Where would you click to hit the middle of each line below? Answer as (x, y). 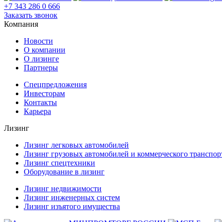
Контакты (40, 102)
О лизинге (41, 58)
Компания (21, 24)
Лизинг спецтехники (59, 163)
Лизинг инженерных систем (72, 197)
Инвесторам (44, 93)
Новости (38, 41)
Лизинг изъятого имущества (72, 206)
